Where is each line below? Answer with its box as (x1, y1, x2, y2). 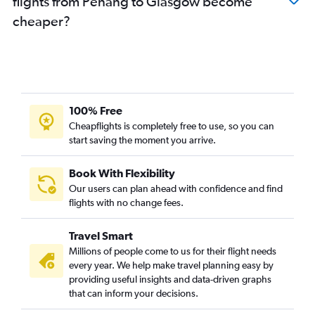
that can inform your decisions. (69, 288, 198, 299)
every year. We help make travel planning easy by (69, 259, 274, 271)
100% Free (69, 104, 122, 117)
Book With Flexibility (69, 167, 175, 179)
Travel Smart (69, 229, 133, 242)
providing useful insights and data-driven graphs (69, 274, 271, 285)
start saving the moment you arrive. (69, 134, 216, 146)
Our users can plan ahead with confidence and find (69, 183, 283, 194)
